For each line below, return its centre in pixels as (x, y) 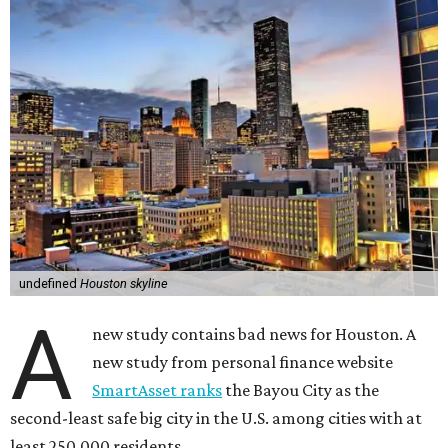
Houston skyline (123, 284)
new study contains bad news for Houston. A (254, 334)
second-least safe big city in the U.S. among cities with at (216, 418)
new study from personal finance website (243, 362)
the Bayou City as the (301, 390)
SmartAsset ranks (157, 390)
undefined (49, 284)
